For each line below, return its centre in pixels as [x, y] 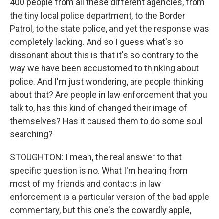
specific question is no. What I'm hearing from [99, 170]
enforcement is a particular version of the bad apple [109, 197]
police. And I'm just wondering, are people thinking [107, 81]
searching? [31, 134]
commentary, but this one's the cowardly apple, [100, 210]
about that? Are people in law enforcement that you [109, 95]
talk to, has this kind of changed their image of [99, 108]
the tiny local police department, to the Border [98, 15]
